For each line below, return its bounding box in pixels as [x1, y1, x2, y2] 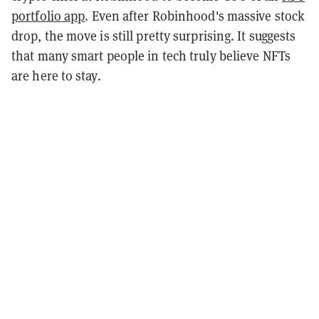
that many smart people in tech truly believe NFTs [11, 46, 291, 64]
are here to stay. [11, 66, 101, 84]
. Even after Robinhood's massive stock [85, 6, 305, 24]
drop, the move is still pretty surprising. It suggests [11, 26, 296, 44]
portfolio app [11, 6, 85, 24]
